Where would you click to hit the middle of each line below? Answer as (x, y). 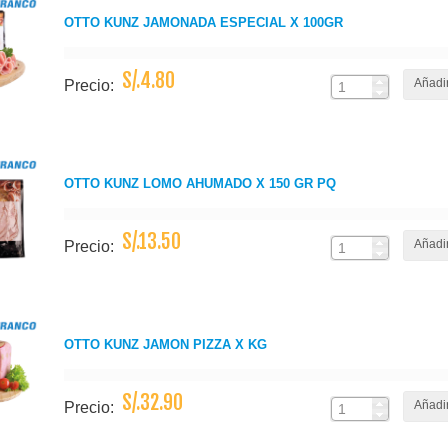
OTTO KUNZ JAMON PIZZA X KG (165, 344)
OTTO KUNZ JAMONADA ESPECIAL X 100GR (203, 22)
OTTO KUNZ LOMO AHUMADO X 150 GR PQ (200, 183)
